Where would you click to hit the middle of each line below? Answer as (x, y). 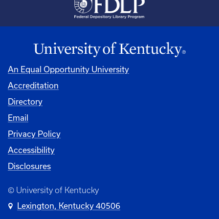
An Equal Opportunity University (68, 69)
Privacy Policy (34, 134)
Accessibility (31, 150)
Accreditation (33, 85)
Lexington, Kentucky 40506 (69, 206)
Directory (25, 101)
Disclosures (29, 166)
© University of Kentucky (53, 190)
